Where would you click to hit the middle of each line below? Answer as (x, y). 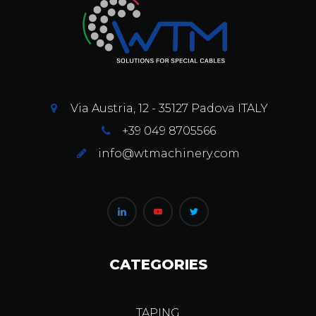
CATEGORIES (158, 264)
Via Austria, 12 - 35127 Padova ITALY (169, 108)
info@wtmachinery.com (169, 153)
